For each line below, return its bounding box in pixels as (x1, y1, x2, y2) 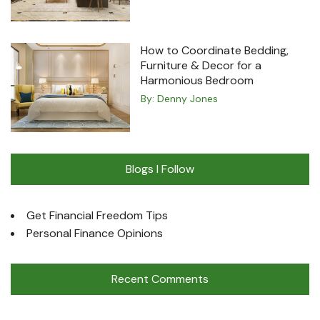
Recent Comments (111, 271, 209, 287)
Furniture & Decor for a (141, 58, 262, 73)
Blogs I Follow (126, 161, 194, 177)
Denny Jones (157, 92, 219, 105)
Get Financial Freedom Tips (26, 208, 168, 224)
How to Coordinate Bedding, (141, 43, 289, 58)
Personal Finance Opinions (26, 226, 163, 241)
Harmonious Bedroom (141, 73, 254, 88)
